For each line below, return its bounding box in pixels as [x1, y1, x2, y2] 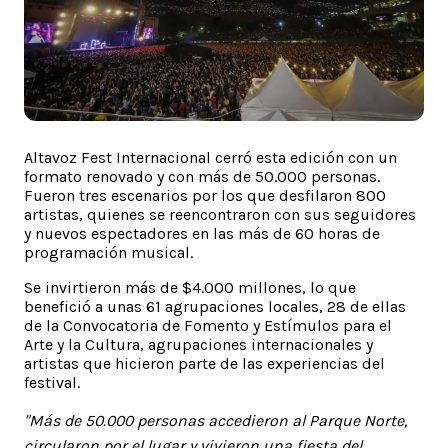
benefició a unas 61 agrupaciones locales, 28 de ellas [24, 296, 406, 316]
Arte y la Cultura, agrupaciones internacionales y [24, 334, 373, 354]
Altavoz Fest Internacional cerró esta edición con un [24, 147, 397, 167]
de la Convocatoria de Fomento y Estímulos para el [24, 315, 392, 335]
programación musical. [24, 242, 193, 262]
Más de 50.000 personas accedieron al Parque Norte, [29, 410, 407, 430]
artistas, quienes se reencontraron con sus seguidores [24, 204, 416, 224]
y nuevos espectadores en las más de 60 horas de [24, 223, 380, 243]
